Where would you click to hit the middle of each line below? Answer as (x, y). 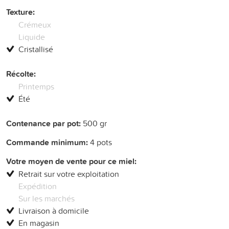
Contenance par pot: (43, 123)
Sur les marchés (47, 198)
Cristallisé (36, 49)
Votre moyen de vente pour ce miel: (71, 161)
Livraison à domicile (54, 210)
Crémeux (35, 24)
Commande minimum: (47, 142)
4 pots (100, 142)
